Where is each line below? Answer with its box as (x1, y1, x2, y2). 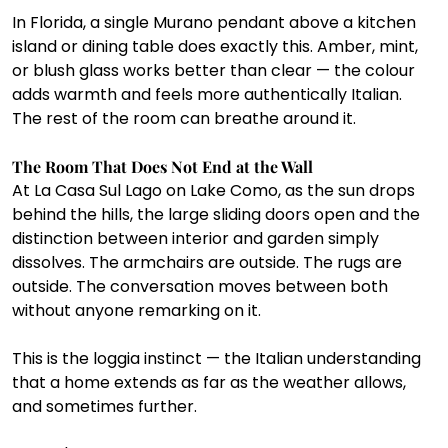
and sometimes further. (12, 395, 197, 419)
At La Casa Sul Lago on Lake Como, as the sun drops (12, 179, 419, 203)
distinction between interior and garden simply (12, 227, 383, 251)
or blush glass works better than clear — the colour (12, 59, 419, 83)
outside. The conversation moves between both (12, 275, 392, 299)
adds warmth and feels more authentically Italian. (12, 83, 406, 107)
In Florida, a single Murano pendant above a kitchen (12, 11, 420, 35)
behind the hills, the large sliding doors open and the (12, 203, 424, 227)
